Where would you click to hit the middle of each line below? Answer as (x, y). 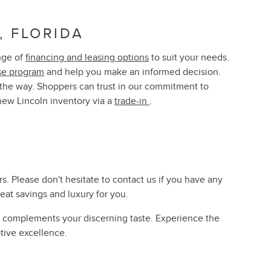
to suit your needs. (189, 57)
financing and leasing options (87, 57)
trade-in (132, 101)
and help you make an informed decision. (132, 72)
